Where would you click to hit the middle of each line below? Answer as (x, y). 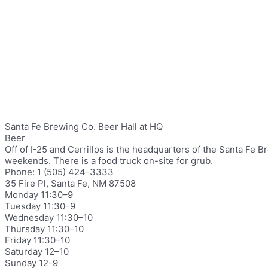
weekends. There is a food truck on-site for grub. (109, 161)
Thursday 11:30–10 (44, 229)
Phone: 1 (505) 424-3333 (59, 172)
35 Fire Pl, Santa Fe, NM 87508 (70, 183)
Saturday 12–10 (37, 252)
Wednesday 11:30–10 (49, 217)
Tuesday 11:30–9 (40, 206)
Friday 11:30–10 (37, 240)
